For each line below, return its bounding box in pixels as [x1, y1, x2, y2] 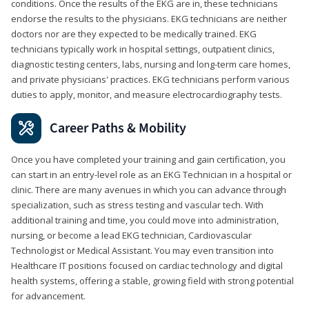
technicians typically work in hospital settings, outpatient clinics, [11, 42, 275, 55]
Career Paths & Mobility [50, 118, 186, 138]
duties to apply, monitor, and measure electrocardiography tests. [11, 88, 282, 101]
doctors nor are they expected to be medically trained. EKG [11, 27, 257, 40]
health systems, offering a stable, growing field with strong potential [11, 274, 294, 287]
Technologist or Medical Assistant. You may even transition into [11, 243, 274, 257]
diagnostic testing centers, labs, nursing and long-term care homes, [11, 57, 290, 70]
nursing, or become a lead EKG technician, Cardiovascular [11, 228, 252, 241]
